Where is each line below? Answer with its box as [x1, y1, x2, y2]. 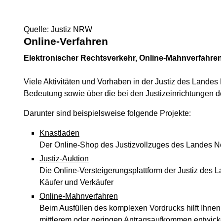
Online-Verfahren [24, 36, 108, 47]
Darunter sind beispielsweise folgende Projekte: [24, 109, 191, 117]
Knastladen [39, 129, 79, 137]
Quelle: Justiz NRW [24, 25, 92, 34]
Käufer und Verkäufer [39, 178, 113, 186]
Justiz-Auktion [39, 154, 89, 163]
